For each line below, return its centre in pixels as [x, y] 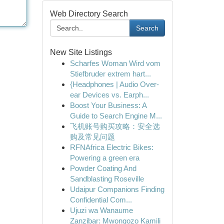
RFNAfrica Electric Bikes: [111, 147]
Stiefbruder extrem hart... [110, 74]
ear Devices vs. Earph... [109, 95]
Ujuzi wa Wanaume [101, 210]
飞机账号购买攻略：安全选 [115, 126]
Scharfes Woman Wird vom [115, 63]
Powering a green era [104, 158]
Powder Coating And [103, 168]
